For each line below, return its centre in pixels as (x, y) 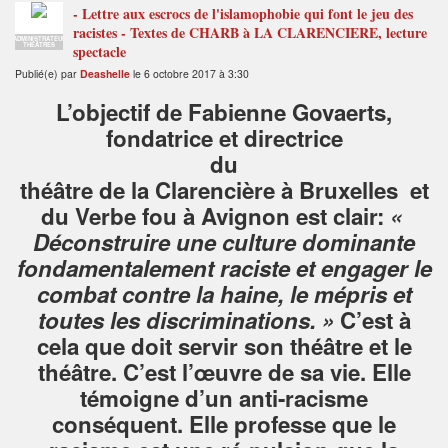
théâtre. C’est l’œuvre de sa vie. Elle (224, 371)
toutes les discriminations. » (185, 319)
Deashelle (105, 73)
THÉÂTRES (39, 44)
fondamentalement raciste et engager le (224, 267)
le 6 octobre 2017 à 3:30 (189, 73)
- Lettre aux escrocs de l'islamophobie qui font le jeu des (243, 13)
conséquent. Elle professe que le (224, 423)
